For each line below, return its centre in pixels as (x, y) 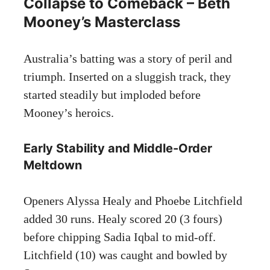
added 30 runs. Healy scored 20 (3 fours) (123, 218)
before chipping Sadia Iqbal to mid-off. (120, 237)
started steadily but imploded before (112, 94)
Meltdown (53, 165)
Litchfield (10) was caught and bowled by (125, 255)
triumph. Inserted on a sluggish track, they (127, 76)
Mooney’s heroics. (69, 112)
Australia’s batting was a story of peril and (128, 58)
